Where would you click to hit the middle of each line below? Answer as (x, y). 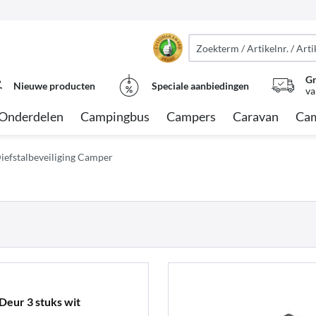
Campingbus (115, 116)
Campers (191, 116)
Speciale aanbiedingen (200, 85)
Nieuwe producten (54, 85)
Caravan (256, 116)
